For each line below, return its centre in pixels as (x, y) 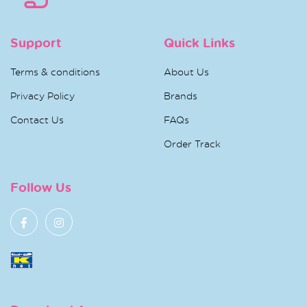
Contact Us (37, 120)
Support (36, 43)
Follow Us (41, 187)
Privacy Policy (42, 96)
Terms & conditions (55, 72)
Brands (181, 96)
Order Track (192, 144)
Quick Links (199, 43)
